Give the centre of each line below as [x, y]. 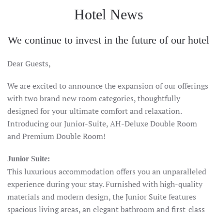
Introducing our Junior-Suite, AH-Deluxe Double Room [102, 124]
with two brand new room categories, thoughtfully [94, 98]
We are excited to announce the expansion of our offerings [108, 86]
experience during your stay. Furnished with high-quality [105, 184]
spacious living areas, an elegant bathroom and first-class [106, 209]
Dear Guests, [29, 63]
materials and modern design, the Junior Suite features [102, 197]
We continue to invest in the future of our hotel [108, 40]
